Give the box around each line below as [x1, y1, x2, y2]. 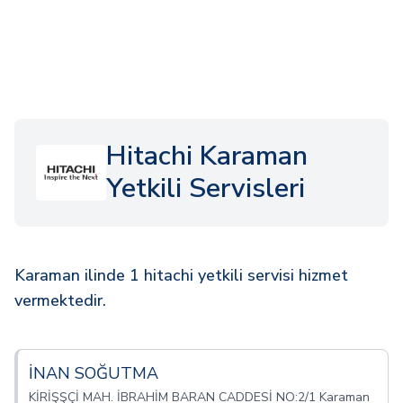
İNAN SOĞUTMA [29, 363, 158, 384]
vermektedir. [14, 290, 106, 311]
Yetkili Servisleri [105, 170, 305, 207]
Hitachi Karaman [105, 138, 308, 175]
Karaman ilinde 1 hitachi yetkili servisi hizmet [14, 264, 348, 286]
